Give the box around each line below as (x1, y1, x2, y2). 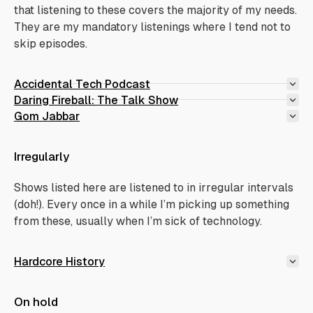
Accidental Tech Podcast (14, 78, 150, 91)
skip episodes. (14, 37, 87, 50)
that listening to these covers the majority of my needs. (14, 3, 297, 17)
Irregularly (14, 150, 69, 163)
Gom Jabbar (14, 110, 80, 123)
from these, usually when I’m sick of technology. (14, 214, 262, 228)
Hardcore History (14, 255, 105, 268)
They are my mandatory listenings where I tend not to (14, 20, 291, 34)
